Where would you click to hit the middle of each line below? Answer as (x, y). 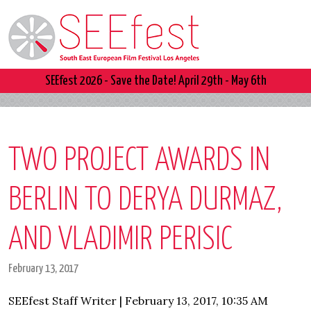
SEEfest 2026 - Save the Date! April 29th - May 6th (155, 81)
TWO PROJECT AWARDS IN (139, 161)
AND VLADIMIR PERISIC (120, 241)
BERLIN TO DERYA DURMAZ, (145, 201)
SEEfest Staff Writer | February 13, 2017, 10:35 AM (138, 301)
